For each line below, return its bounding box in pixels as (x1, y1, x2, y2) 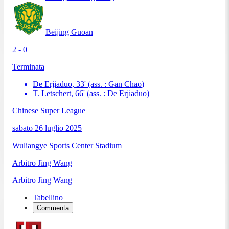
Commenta (37, 203, 69, 212)
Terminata (12, 62, 44, 71)
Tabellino (33, 193, 63, 202)
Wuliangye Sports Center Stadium (12, 141, 122, 150)
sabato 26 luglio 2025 (12, 123, 82, 132)
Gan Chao (108, 79, 142, 88)
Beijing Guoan (45, 27, 93, 36)
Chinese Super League (12, 106, 85, 115)
